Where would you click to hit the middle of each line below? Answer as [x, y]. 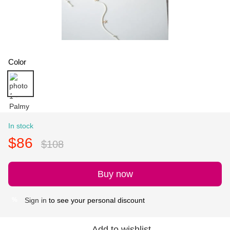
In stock [21, 126]
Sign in [36, 200]
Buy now [115, 174]
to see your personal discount [96, 200]
